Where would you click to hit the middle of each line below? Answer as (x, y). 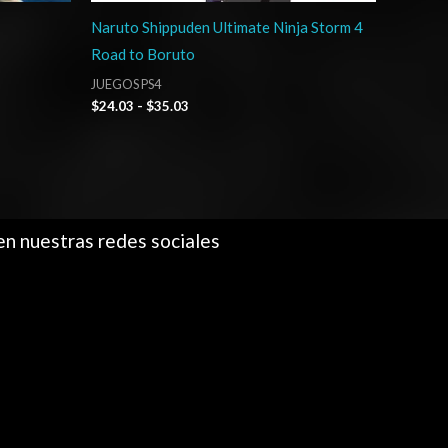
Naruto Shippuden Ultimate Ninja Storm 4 (227, 27)
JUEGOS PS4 (126, 83)
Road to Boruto (143, 54)
